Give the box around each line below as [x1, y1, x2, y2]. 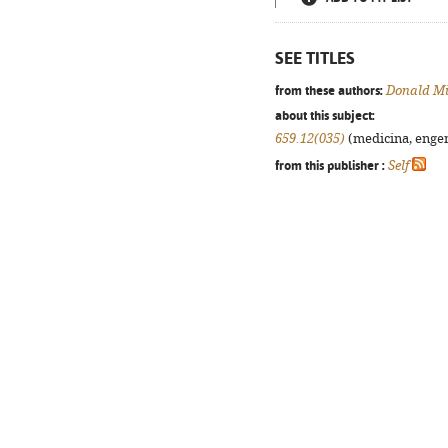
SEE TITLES [275, 48, 355, 68]
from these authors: [275, 82, 383, 98]
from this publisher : [275, 157, 385, 173]
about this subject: [275, 107, 375, 123]
